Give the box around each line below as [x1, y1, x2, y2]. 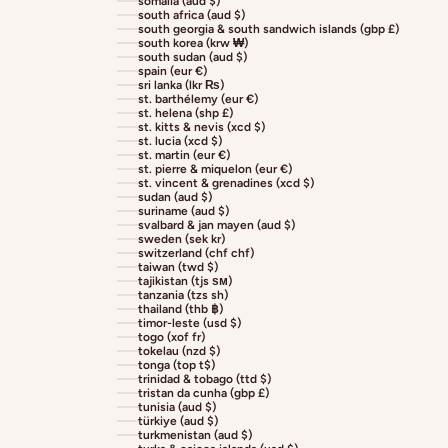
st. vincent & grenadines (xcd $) [138, 176, 314, 191]
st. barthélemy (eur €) [138, 92, 258, 107]
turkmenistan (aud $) [138, 428, 252, 443]
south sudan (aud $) [138, 50, 247, 65]
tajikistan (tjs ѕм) [138, 274, 232, 289]
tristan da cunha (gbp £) [138, 386, 269, 401]
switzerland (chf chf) [138, 246, 254, 261]
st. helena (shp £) [138, 106, 233, 121]
